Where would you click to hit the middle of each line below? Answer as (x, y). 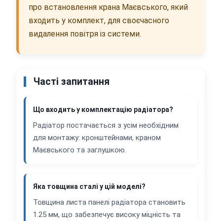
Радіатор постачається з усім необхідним (106, 126)
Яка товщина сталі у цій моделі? (89, 187)
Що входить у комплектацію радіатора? (103, 110)
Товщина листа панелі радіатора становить (109, 203)
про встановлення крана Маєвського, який (108, 7)
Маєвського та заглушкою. (80, 150)
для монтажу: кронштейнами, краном (97, 138)
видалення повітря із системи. (85, 34)
